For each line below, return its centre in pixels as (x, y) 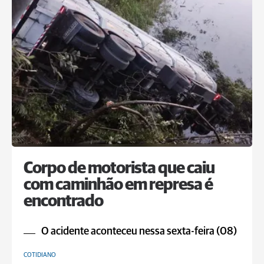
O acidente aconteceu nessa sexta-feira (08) (139, 232)
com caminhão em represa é (118, 185)
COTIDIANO (40, 255)
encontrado (63, 202)
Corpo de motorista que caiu (119, 169)
